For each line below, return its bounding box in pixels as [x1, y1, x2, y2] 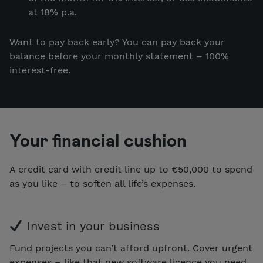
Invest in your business [22, 219, 160, 234]
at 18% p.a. [28, 6, 77, 18]
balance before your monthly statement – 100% [9, 50, 229, 62]
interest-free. [9, 65, 70, 76]
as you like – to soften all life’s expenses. [9, 178, 195, 190]
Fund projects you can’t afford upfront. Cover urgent [9, 242, 252, 254]
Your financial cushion [9, 129, 187, 151]
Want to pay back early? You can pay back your [9, 36, 225, 48]
